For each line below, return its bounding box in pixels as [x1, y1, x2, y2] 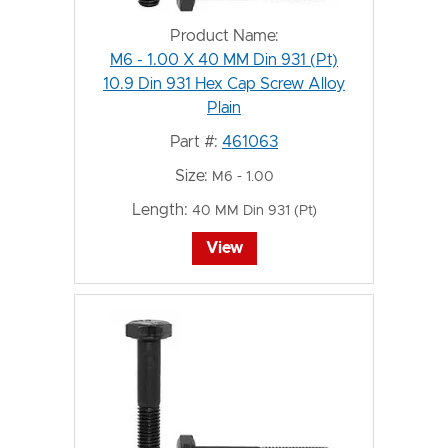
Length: [131, 201, 188, 218]
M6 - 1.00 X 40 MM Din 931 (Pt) [110, 51, 338, 68]
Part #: [170, 133, 218, 150]
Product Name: [169, 27, 279, 44]
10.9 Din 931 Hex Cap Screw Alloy [103, 75, 345, 92]
